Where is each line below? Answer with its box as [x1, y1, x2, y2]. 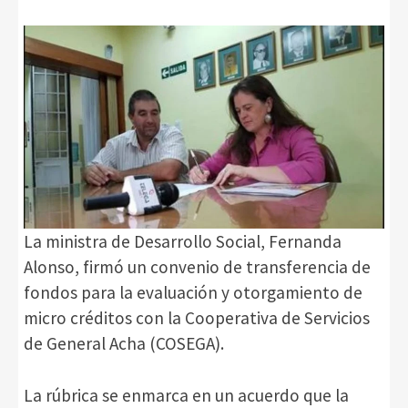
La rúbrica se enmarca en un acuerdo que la [24, 383, 349, 406]
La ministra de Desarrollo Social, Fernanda [24, 230, 342, 253]
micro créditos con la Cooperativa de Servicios [24, 307, 370, 330]
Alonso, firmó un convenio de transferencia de [24, 256, 371, 279]
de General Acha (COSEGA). [24, 332, 228, 355]
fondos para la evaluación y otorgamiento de [24, 281, 362, 304]
